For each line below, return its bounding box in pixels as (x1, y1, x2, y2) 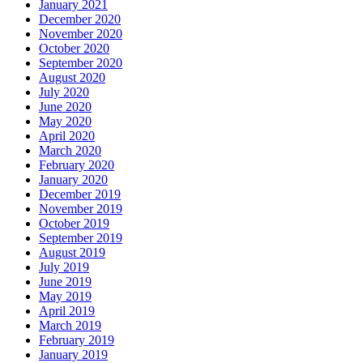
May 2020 (39, 114, 92, 129)
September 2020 (39, 56, 122, 70)
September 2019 (39, 231, 122, 246)
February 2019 (39, 333, 114, 348)
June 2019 (39, 275, 92, 289)
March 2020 (39, 143, 101, 158)
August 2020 (39, 70, 105, 85)
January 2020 (39, 173, 108, 187)
